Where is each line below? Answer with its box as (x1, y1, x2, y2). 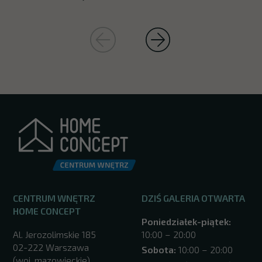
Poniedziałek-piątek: (141, 215, 231, 227)
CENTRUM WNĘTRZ (12, 192, 95, 204)
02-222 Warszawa (12, 241, 89, 253)
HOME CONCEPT (12, 205, 81, 217)
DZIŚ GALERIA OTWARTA (141, 192, 245, 204)
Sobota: (141, 244, 176, 256)
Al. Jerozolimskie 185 (12, 228, 96, 240)
